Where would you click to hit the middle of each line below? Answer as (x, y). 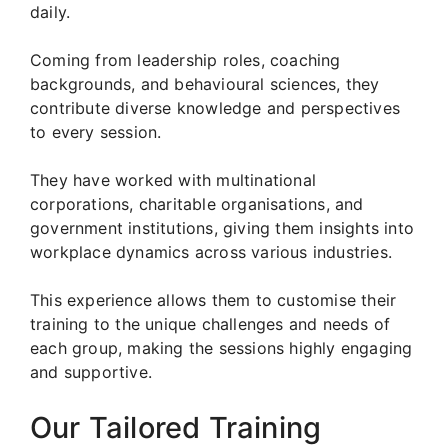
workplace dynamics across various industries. (211, 251)
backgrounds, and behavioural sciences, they (205, 83)
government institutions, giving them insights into (222, 227)
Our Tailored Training (176, 427)
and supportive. (91, 371)
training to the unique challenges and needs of (210, 323)
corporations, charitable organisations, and (197, 203)
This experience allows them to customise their (213, 299)
